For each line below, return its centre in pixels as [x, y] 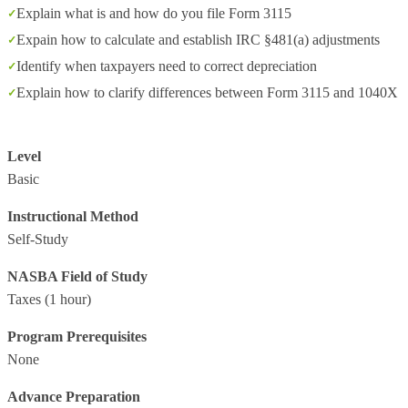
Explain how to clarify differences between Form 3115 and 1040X [207, 92]
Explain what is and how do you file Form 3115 [154, 13]
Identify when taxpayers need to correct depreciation [167, 66]
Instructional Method [73, 216]
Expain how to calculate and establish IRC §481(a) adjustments [198, 40]
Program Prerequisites [77, 337]
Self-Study [38, 239]
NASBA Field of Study [77, 276]
